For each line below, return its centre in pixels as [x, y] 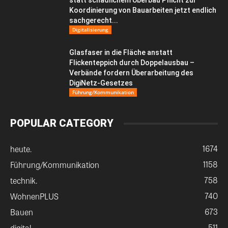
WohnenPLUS [34, 196]
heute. [21, 149]
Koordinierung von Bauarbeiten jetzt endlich [143, 10]
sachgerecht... [94, 20]
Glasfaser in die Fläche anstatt [121, 52]
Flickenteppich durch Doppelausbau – [132, 63]
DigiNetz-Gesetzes [101, 83]
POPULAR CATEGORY [62, 123]
